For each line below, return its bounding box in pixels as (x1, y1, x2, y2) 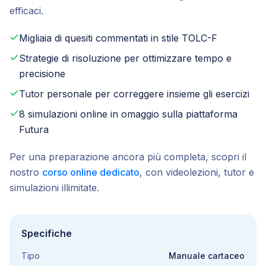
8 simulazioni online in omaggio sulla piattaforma (19, 108, 237, 120)
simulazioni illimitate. (9, 182, 99, 194)
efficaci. (9, 5, 43, 17)
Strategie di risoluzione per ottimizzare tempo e (19, 52, 232, 64)
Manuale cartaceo (169, 251, 245, 261)
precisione (19, 68, 65, 80)
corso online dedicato (42, 166, 140, 178)
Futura (19, 123, 49, 135)
